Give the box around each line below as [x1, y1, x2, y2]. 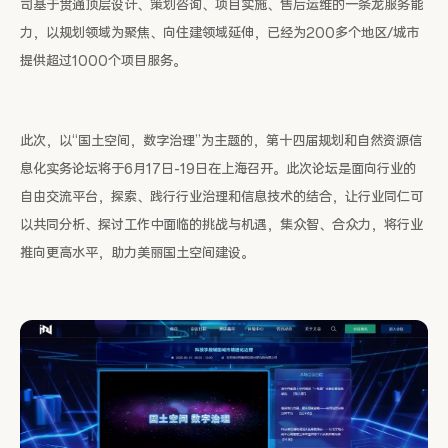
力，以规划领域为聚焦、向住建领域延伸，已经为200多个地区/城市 [20, 24, 419, 42]
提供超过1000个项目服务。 [20, 52, 186, 70]
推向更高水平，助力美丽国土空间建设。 [20, 244, 254, 262]
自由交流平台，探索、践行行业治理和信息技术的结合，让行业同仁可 [20, 188, 423, 206]
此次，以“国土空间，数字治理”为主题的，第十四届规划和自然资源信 [20, 132, 422, 150]
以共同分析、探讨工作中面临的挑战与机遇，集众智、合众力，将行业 [20, 216, 423, 234]
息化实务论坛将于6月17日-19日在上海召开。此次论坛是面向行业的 [20, 160, 416, 178]
